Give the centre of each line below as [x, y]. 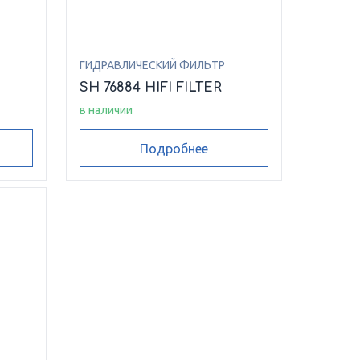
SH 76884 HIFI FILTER [150, 88]
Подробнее [174, 148]
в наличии [106, 110]
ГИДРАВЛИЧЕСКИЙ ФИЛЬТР [152, 65]
